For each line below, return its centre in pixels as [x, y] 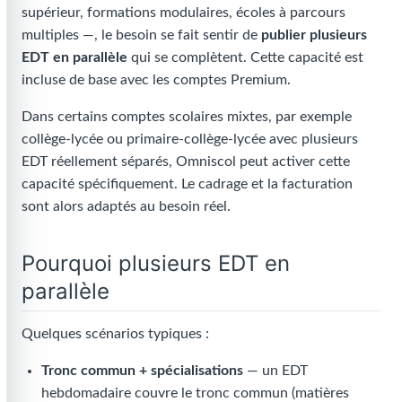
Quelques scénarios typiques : [115, 333]
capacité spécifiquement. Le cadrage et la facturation [187, 184]
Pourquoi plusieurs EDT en [156, 264]
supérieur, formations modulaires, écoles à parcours [184, 13]
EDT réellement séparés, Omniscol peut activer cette [186, 162]
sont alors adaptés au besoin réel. [126, 206]
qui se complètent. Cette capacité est [245, 57]
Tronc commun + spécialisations [143, 370]
